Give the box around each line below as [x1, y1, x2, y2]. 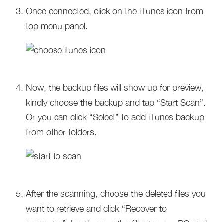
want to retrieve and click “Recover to [26, 203, 167, 214]
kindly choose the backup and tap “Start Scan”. [26, 97, 206, 108]
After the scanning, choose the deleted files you [26, 188, 206, 199]
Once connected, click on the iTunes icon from [26, 6, 204, 16]
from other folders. [26, 127, 97, 137]
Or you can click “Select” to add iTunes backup [26, 112, 205, 122]
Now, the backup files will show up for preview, [26, 82, 204, 93]
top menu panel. [26, 21, 88, 31]
